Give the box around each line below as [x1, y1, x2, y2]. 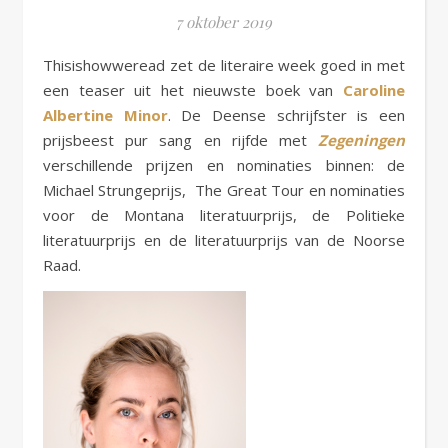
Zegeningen [318, 130, 405, 150]
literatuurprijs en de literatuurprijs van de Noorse [43, 230, 405, 250]
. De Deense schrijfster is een [167, 105, 406, 125]
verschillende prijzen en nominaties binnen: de [43, 155, 405, 175]
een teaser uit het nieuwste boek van [43, 80, 343, 100]
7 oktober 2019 [176, 12, 272, 32]
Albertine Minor [43, 105, 168, 125]
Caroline [343, 80, 405, 100]
